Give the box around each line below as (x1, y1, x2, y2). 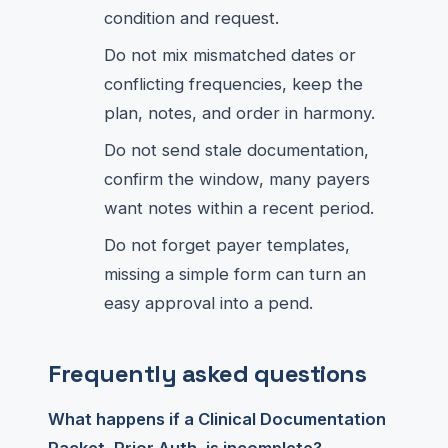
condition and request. (104, 8, 279, 28)
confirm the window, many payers (104, 169, 370, 189)
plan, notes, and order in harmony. (104, 103, 375, 123)
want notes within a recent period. (104, 198, 374, 218)
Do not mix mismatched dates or (104, 45, 356, 65)
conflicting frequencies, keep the (104, 74, 363, 94)
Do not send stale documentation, (104, 140, 369, 160)
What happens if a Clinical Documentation (48, 409, 386, 429)
